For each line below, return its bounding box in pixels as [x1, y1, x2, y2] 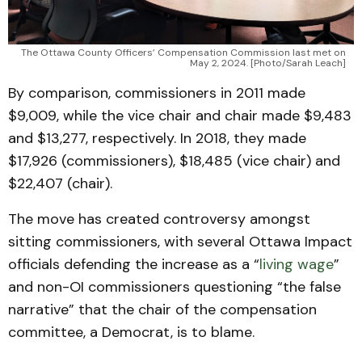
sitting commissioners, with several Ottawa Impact [8, 232, 352, 252]
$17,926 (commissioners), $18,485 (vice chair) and [8, 151, 340, 171]
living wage [259, 255, 334, 275]
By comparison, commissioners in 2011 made [8, 83, 305, 103]
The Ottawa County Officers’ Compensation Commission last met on [21, 46, 346, 60]
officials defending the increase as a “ [8, 255, 259, 275]
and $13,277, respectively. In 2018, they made [8, 128, 306, 149]
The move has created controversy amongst [8, 209, 310, 229]
